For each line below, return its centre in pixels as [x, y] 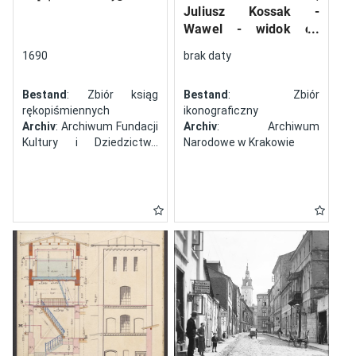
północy [207, 46]
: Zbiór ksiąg [113, 95]
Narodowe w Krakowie [240, 142]
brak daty [208, 56]
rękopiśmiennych [66, 110]
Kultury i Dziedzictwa [91, 142]
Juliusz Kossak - [252, 12]
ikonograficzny [221, 110]
